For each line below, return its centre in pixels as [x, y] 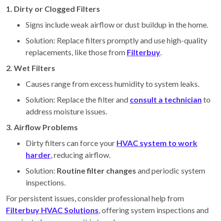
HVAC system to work [157, 143]
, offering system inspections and [154, 210]
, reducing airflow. [81, 154]
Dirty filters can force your [71, 143]
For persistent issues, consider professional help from [95, 198]
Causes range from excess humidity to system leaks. [112, 83]
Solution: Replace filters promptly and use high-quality [116, 40]
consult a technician [166, 99]
